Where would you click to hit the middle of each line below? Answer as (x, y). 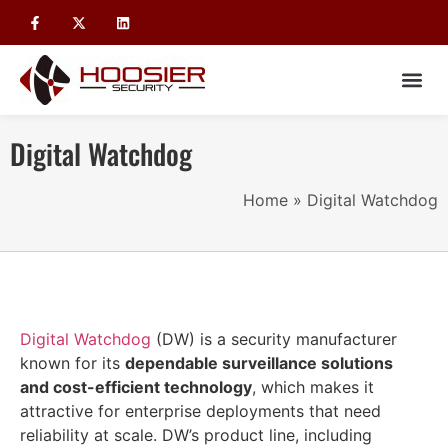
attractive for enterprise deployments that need (200, 411)
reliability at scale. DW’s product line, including (196, 435)
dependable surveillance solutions (259, 363)
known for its (72, 363)
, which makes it (313, 387)
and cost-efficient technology (136, 387)
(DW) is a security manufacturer (274, 339)
